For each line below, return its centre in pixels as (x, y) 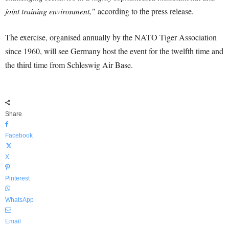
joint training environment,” (50, 11)
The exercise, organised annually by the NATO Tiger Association (111, 37)
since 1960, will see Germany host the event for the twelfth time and (114, 51)
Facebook (19, 136)
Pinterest (17, 179)
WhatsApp (19, 200)
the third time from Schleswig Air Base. (69, 65)
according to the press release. (145, 11)
